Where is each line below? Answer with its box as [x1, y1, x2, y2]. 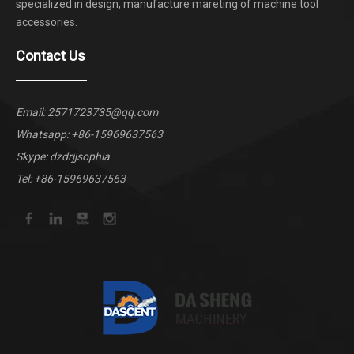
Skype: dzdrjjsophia [16, 150, 110, 163]
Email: [16, 106, 47, 119]
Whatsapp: [16, 128, 71, 141]
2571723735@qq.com [47, 106, 158, 119]
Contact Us [16, 47, 85, 64]
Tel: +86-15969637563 [16, 172, 126, 185]
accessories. [16, 16, 77, 28]
